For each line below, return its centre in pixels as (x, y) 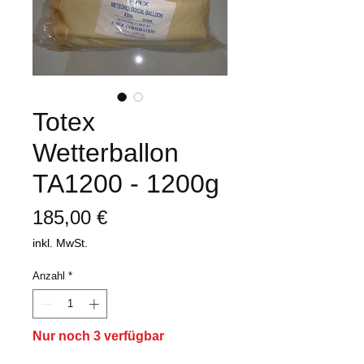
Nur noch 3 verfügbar (98, 336)
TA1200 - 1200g (126, 184)
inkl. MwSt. (60, 243)
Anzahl (49, 276)
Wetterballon (106, 153)
